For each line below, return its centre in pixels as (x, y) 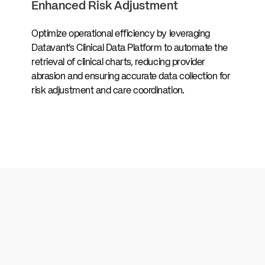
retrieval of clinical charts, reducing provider (118, 62)
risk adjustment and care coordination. (108, 91)
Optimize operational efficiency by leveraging (121, 34)
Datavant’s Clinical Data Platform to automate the (130, 48)
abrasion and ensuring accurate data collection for (131, 77)
